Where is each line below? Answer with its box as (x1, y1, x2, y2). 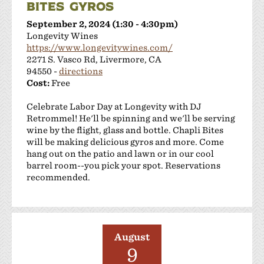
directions (59, 65, 103, 76)
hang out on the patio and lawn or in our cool (27, 148, 214, 159)
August (114, 231, 150, 243)
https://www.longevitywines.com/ (27, 42, 173, 52)
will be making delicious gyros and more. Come (27, 136, 224, 147)
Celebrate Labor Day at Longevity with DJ (27, 101, 202, 111)
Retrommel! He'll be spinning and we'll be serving (27, 113, 235, 123)
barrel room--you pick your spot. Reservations (27, 160, 220, 170)
